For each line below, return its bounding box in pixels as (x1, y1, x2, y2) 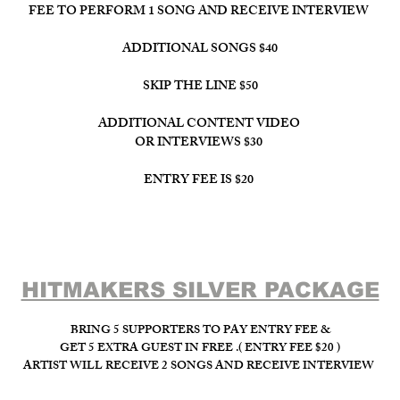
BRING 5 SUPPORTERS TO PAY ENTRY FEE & (70, 321, 330, 342)
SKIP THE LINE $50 (142, 76, 258, 98)
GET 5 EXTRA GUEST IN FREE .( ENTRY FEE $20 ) (60, 338, 340, 360)
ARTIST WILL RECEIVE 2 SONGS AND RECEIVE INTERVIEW (23, 356, 377, 378)
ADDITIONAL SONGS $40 (122, 38, 278, 61)
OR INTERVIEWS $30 (135, 132, 265, 154)
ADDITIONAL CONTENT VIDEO (97, 113, 303, 136)
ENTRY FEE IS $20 (144, 170, 256, 192)
